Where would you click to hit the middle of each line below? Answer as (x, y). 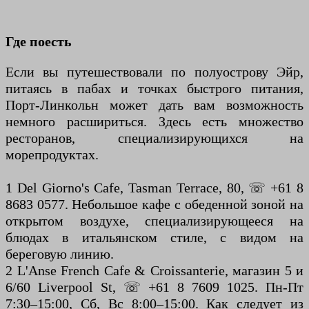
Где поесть (39, 42)
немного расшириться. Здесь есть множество (154, 122)
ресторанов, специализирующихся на (154, 138)
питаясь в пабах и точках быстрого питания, (154, 89)
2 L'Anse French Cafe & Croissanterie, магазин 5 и (154, 271)
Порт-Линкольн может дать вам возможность (154, 105)
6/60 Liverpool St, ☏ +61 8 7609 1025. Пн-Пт (154, 287)
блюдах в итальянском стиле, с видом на (154, 238)
